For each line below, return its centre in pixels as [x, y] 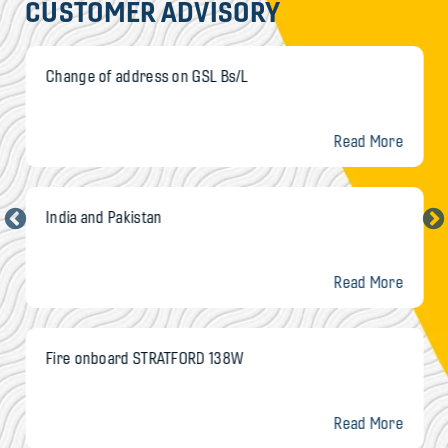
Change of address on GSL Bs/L [146, 76]
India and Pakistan [103, 217]
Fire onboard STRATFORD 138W [144, 358]
